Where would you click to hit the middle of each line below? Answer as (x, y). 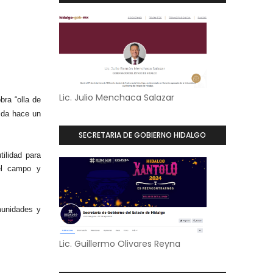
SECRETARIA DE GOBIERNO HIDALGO (143, 135)
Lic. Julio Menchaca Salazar (116, 97)
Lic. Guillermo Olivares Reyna (119, 244)
